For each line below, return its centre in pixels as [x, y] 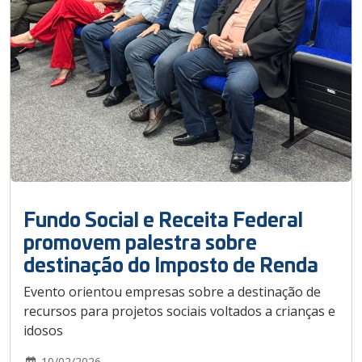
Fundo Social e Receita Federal [163, 218]
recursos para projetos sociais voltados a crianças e [179, 311]
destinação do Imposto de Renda [171, 263]
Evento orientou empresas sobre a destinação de [172, 291]
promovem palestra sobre [140, 241]
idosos [43, 330]
